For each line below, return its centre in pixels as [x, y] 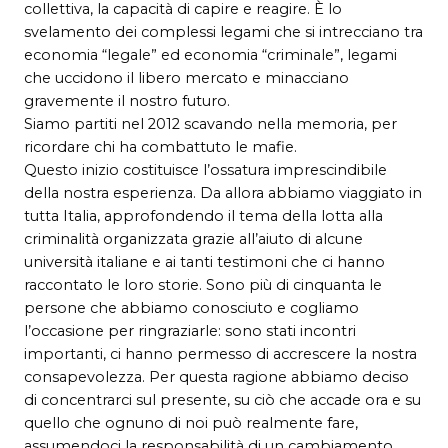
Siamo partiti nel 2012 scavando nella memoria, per [210, 123]
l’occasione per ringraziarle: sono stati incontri [190, 330]
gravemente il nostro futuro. [127, 100]
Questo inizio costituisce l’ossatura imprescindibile [205, 169]
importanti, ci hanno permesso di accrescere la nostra [220, 353]
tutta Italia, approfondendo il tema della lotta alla [203, 215]
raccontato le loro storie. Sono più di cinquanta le [203, 284]
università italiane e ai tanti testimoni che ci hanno [204, 261]
